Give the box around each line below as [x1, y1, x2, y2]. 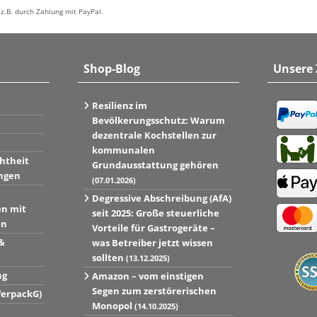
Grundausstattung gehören [91, 158, 219, 172]
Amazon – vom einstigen [91, 270, 204, 283]
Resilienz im [91, 99, 147, 113]
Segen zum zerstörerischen [91, 284, 217, 298]
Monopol [91, 299, 134, 313]
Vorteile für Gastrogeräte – [91, 221, 215, 235]
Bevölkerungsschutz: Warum [91, 114, 225, 127]
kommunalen [91, 144, 155, 157]
